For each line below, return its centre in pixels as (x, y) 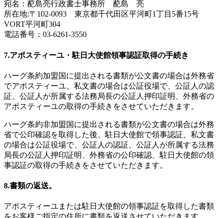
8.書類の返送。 (30, 186)
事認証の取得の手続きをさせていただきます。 (86, 165)
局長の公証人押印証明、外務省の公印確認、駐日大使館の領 (109, 155)
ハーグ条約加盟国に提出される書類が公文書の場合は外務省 (109, 75)
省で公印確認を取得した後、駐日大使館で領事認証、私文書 (109, 134)
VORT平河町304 (32, 24)
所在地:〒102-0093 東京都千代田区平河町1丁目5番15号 (105, 14)
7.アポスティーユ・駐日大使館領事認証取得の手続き (96, 55)
